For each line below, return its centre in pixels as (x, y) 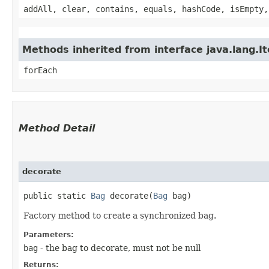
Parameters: (49, 235)
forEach (40, 70)
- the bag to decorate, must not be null (119, 248)
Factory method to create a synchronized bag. (120, 216)
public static (57, 196)
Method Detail (57, 128)
